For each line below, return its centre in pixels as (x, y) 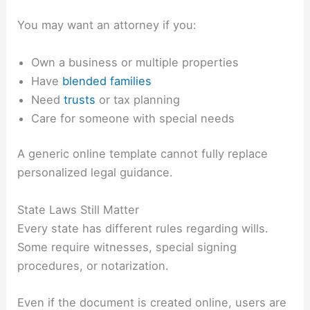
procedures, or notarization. (93, 265)
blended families (107, 81)
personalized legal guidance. (95, 173)
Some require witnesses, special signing (127, 247)
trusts (80, 99)
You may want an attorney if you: (107, 25)
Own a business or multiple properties (135, 62)
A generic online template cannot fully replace (143, 154)
